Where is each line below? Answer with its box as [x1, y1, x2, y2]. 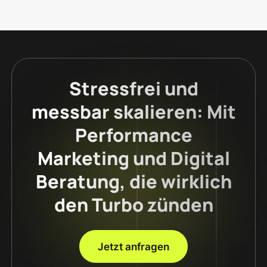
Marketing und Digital [37, 145, 230, 170]
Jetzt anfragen [98, 240, 169, 253]
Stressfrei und [69, 75, 198, 101]
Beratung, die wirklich [35, 168, 232, 194]
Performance [74, 122, 193, 147]
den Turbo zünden [54, 191, 213, 217]
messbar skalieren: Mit [31, 98, 236, 124]
